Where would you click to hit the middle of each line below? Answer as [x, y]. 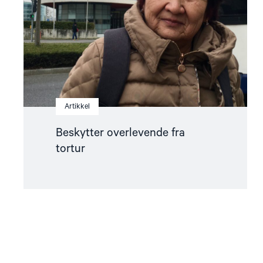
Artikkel [77, 106]
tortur [70, 149]
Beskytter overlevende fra [120, 133]
